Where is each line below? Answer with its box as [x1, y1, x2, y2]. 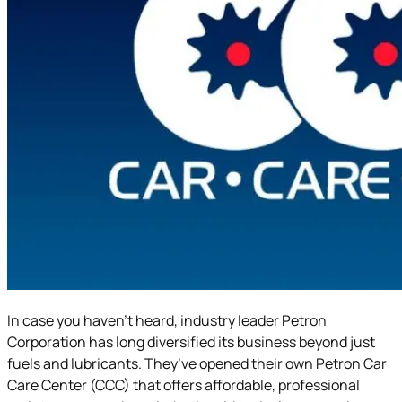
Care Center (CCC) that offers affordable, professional [7, 374, 360, 395]
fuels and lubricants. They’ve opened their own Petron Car [7, 353, 387, 373]
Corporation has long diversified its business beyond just [7, 331, 375, 352]
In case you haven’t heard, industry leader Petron [7, 310, 327, 330]
